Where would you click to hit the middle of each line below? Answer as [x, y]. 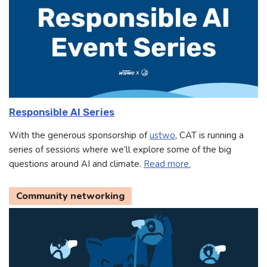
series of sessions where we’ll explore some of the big [120, 149]
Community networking [70, 196]
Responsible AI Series [62, 113]
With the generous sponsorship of [79, 135]
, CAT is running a [209, 135]
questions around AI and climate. [76, 164]
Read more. [167, 164]
